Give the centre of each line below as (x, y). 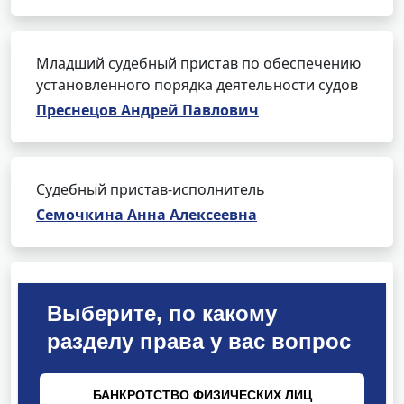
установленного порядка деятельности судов (197, 85)
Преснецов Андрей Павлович (147, 110)
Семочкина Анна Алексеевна (147, 215)
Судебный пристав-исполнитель (151, 189)
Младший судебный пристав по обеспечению (198, 63)
